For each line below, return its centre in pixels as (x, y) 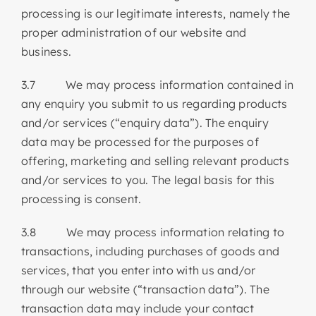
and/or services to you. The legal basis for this (148, 180)
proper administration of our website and (134, 32)
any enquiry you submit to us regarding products (154, 103)
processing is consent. (81, 199)
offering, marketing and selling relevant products (155, 160)
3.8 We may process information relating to (153, 232)
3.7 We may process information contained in (157, 84)
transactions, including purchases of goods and (150, 251)
